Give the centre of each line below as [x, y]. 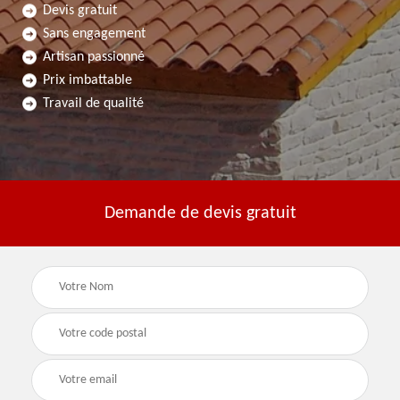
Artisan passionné [94, 58]
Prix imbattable [87, 81]
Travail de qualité [93, 104]
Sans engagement [94, 34]
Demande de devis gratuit [200, 213]
